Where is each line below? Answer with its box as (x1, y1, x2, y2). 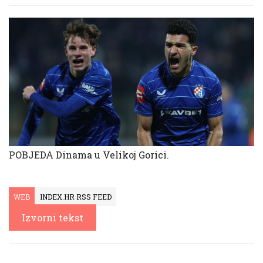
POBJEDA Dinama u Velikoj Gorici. (9, 149, 169, 161)
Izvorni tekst (22, 211, 83, 224)
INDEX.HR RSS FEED (40, 192, 112, 202)
